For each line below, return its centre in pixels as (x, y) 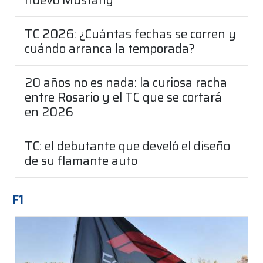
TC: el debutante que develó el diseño (127, 146)
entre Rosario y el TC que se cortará (123, 97)
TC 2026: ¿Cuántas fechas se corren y (130, 34)
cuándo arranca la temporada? (110, 49)
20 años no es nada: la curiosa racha (126, 83)
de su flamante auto (81, 161)
